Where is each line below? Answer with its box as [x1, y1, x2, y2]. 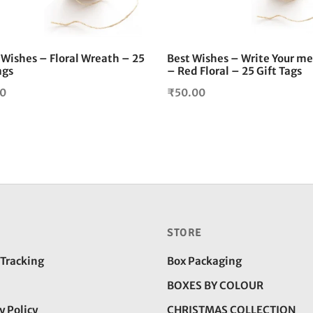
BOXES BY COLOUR [167, 279, 263, 293]
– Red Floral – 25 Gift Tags [167, 64, 302, 78]
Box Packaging [167, 254, 242, 268]
